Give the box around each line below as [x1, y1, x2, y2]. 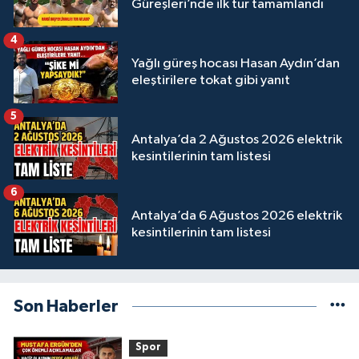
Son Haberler [14, 297, 119, 315]
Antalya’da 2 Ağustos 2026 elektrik [131, 132, 342, 147]
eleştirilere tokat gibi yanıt [131, 73, 290, 87]
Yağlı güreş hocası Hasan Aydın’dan [131, 56, 340, 71]
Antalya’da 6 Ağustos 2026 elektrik [131, 208, 342, 223]
